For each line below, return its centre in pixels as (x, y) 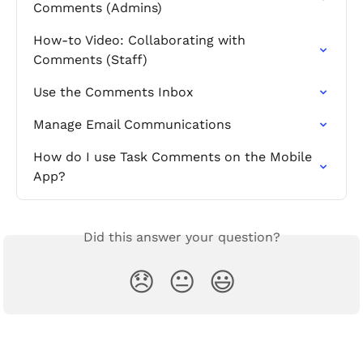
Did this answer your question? (181, 237)
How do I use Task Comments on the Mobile (175, 156)
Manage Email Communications (132, 124)
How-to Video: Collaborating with (141, 40)
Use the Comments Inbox (113, 92)
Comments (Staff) (90, 59)
